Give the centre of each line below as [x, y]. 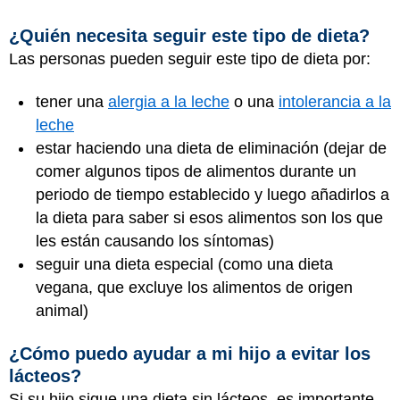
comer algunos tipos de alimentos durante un [196, 171]
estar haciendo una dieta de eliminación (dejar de [211, 148]
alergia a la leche [169, 102]
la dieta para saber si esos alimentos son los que [209, 218]
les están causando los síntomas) [155, 241]
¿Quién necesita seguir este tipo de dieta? [189, 35]
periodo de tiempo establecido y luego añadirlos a [212, 195]
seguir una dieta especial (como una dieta [184, 264]
